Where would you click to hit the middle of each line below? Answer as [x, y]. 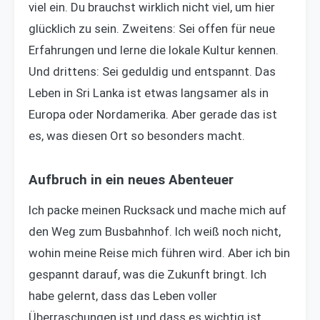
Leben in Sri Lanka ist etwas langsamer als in [149, 93]
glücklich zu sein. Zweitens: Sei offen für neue [152, 29]
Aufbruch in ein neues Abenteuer [131, 180]
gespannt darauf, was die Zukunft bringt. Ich [147, 274]
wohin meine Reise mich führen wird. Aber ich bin [159, 253]
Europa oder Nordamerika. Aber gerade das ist [153, 114]
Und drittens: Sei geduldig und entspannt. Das [152, 71]
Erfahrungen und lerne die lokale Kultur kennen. [154, 50]
